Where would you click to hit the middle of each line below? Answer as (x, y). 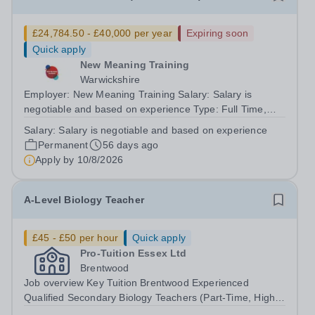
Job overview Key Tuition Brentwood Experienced (136, 283)
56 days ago (130, 145)
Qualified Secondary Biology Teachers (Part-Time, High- (152, 297)
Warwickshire (110, 79)
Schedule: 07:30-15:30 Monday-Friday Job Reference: (148, 139)
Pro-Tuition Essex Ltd (134, 253)
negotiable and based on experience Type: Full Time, (145, 109)
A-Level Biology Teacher (84, 200)
